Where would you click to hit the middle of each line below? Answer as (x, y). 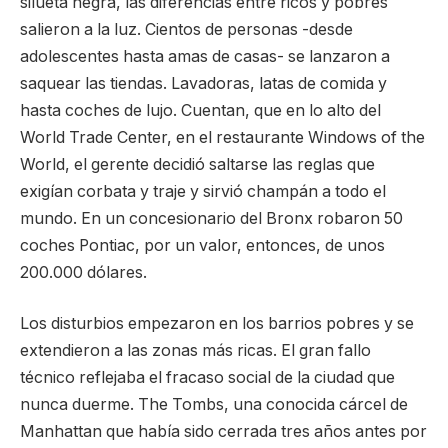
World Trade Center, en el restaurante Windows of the (222, 137)
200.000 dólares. (83, 272)
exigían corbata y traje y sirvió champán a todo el (203, 191)
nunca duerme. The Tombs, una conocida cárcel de (214, 405)
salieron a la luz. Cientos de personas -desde (186, 29)
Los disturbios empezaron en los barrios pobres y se (217, 324)
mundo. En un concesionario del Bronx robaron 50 (211, 218)
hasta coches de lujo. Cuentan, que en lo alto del (200, 110)
